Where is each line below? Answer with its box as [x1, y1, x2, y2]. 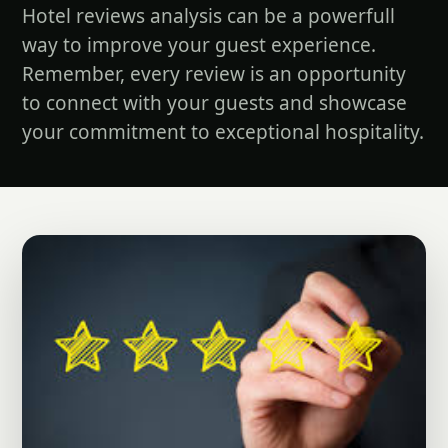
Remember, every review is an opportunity [22, 61, 406, 87]
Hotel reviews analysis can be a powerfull [22, 3, 395, 29]
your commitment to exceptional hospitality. [22, 119, 424, 145]
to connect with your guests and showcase [22, 90, 407, 116]
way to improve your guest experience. [22, 32, 376, 58]
